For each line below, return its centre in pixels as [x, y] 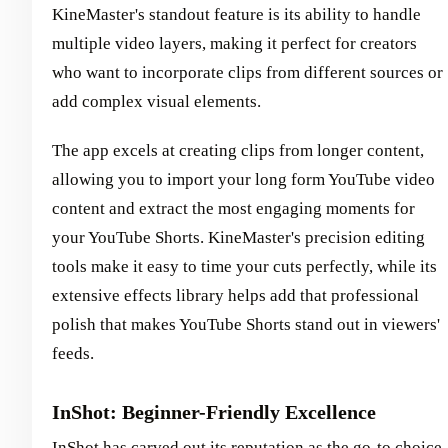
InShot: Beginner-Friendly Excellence [214, 412]
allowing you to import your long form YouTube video [243, 180]
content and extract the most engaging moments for [233, 209]
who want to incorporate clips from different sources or [247, 73]
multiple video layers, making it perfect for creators [234, 44]
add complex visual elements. [156, 102]
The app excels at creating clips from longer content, [238, 151]
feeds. [73, 354]
